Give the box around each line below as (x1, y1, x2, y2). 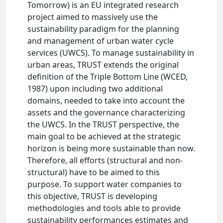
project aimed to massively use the (27, 11, 158, 22)
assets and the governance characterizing (27, 107, 186, 118)
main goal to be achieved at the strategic (27, 131, 181, 142)
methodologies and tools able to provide (27, 203, 181, 214)
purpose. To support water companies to (27, 179, 182, 190)
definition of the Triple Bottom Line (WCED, (27, 71, 188, 82)
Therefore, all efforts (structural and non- (27, 155, 183, 166)
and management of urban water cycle (27, 35, 174, 46)
